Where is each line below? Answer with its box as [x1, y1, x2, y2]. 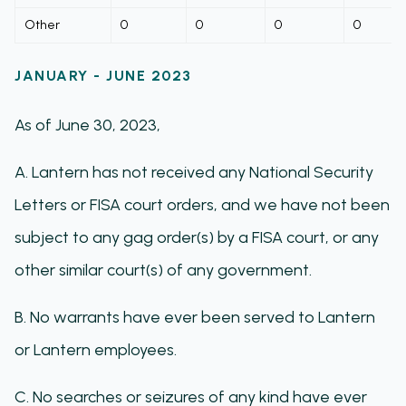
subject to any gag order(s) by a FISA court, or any [14, 227, 379, 247]
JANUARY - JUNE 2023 [14, 67, 192, 84]
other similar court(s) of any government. [14, 260, 312, 280]
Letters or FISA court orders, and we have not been [14, 195, 390, 215]
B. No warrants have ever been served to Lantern [14, 307, 375, 327]
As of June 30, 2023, [14, 115, 160, 135]
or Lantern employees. [14, 340, 177, 360]
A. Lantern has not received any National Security [14, 162, 373, 182]
